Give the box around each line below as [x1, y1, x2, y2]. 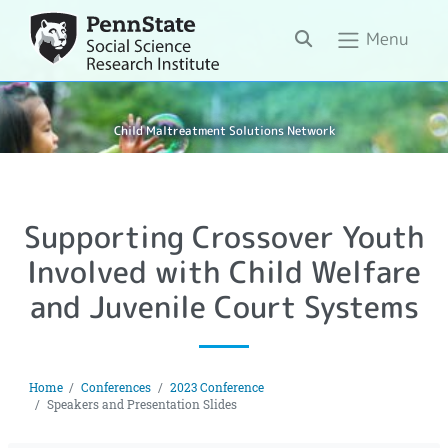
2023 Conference [169, 379, 264, 395]
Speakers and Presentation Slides [47, 396, 238, 412]
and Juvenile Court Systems [29, 285, 419, 328]
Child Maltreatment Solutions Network [113, 123, 335, 140]
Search [294, 25, 348, 49]
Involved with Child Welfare [27, 250, 421, 293]
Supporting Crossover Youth [23, 215, 425, 258]
